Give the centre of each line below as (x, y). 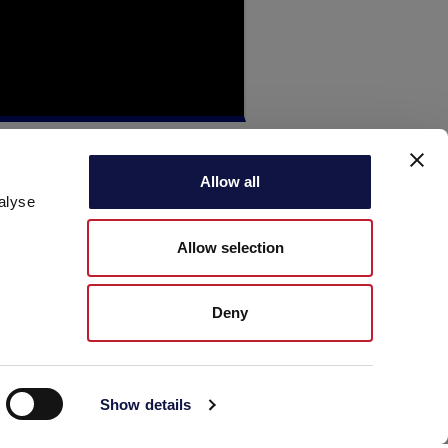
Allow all (230, 181)
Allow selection (230, 247)
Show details (146, 404)
